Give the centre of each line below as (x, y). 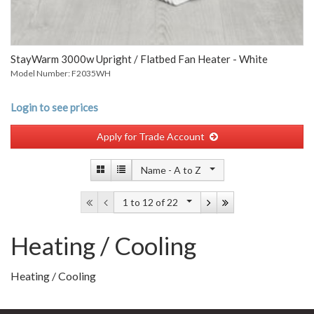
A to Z (188, 170)
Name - (157, 170)
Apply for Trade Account (150, 136)
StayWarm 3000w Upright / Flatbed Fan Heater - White (139, 59)
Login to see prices (54, 107)
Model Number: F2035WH (61, 73)
